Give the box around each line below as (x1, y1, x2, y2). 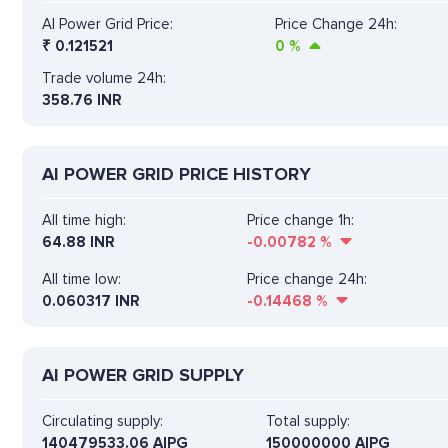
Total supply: (266, 411, 350, 430)
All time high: (42, 210, 126, 229)
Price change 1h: (247, 210, 354, 229)
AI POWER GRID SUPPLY (42, 363, 244, 386)
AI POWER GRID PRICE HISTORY (42, 162, 311, 185)
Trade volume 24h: (42, 68, 166, 87)
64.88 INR (42, 232, 115, 251)
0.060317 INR (42, 291, 140, 310)
